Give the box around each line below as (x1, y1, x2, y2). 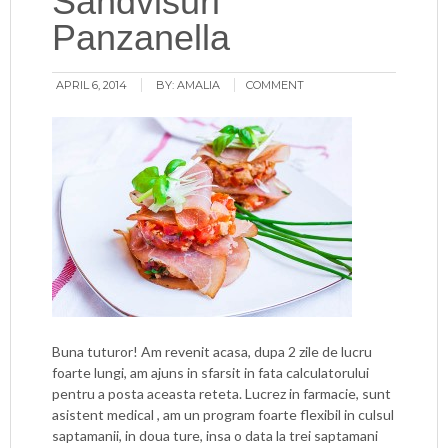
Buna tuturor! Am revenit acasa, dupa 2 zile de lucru (52, 343, 373, 360)
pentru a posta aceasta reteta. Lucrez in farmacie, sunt (52, 385, 392, 402)
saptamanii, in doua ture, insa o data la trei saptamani (52, 427, 379, 444)
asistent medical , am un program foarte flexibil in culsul (52, 406, 395, 423)
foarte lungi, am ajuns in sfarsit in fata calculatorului (52, 364, 370, 381)
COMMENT (246, 78, 305, 92)
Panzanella (52, 17, 231, 58)
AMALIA (177, 78, 221, 92)
